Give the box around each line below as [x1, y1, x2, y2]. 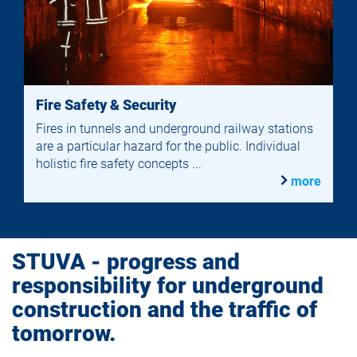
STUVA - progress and [12, 249, 240, 275]
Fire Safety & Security [36, 96, 176, 114]
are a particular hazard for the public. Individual [36, 139, 300, 155]
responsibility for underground [12, 273, 324, 299]
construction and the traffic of [12, 296, 317, 323]
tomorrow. [12, 320, 116, 347]
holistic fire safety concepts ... [36, 156, 202, 172]
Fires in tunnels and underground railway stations [36, 121, 313, 137]
